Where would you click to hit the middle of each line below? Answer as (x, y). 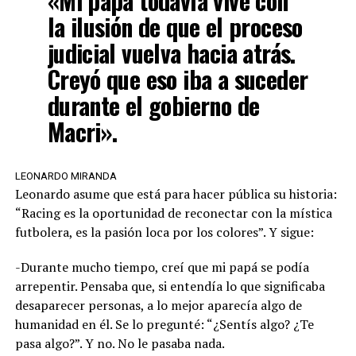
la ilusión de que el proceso (175, 26)
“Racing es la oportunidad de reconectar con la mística (173, 213)
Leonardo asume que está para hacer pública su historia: (176, 193)
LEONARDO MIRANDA (66, 176)
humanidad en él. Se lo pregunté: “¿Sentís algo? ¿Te (164, 324)
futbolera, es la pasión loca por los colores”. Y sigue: (164, 232)
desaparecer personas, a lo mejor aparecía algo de (158, 305)
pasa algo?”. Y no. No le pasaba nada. (120, 343)
